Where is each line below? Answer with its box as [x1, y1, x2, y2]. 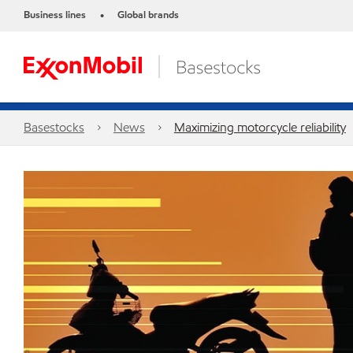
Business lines [24, 8, 86, 22]
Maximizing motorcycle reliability [173, 119, 346, 136]
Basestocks [24, 119, 84, 136]
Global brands [117, 8, 179, 22]
